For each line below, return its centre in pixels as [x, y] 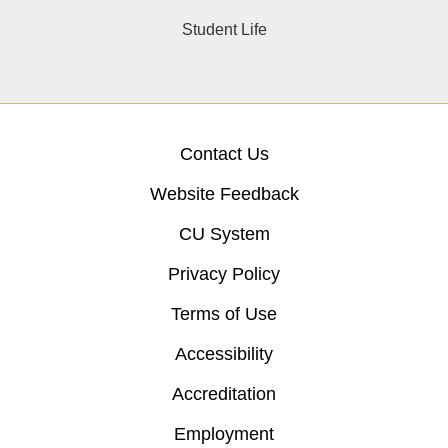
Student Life [224, 29]
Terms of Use [224, 313]
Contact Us [224, 153]
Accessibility [224, 353]
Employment [224, 433]
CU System [224, 233]
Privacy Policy [224, 273]
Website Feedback [224, 193]
